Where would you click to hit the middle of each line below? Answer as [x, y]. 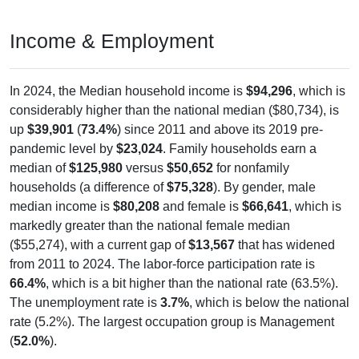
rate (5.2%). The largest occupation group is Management [172, 306]
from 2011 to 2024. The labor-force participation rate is [162, 248]
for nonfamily [251, 152]
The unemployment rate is [85, 287]
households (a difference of [88, 171]
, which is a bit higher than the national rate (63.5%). [192, 268]
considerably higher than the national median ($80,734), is [174, 95]
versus [145, 152]
